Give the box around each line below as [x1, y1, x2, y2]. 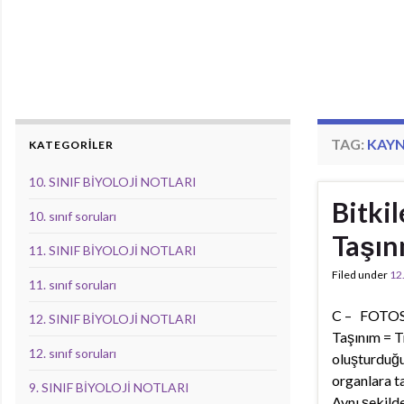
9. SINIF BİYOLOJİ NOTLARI [29, 380, 189, 395]
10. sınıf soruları [29, 208, 116, 224]
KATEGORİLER [29, 138, 114, 151]
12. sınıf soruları [29, 345, 116, 361]
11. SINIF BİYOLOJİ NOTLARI [29, 243, 197, 258]
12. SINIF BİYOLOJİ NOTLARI [29, 311, 197, 326]
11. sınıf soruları [29, 277, 116, 292]
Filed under [332, 268, 390, 281]
